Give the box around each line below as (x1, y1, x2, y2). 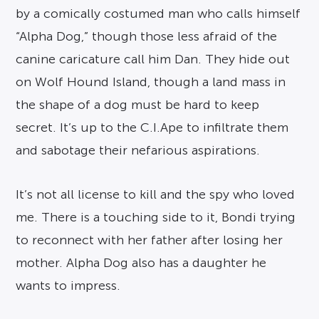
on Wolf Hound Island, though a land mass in (16, 75, 286, 89)
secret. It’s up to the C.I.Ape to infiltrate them (16, 120, 289, 135)
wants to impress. (16, 278, 121, 293)
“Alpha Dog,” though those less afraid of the (16, 29, 278, 43)
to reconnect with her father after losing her (16, 233, 283, 247)
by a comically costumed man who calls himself (16, 6, 301, 21)
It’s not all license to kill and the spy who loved (16, 187, 296, 202)
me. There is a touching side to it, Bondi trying (16, 210, 296, 224)
